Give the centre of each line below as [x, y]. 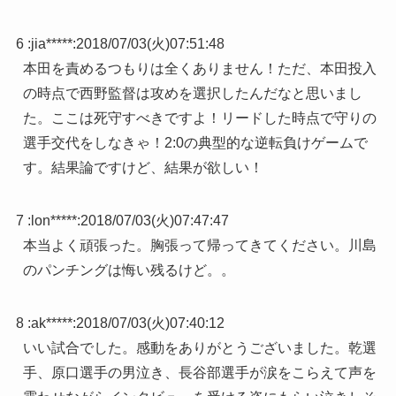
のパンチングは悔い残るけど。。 [129, 270]
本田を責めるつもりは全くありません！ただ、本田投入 [199, 69]
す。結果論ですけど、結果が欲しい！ [143, 168]
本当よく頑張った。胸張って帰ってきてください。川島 [199, 246]
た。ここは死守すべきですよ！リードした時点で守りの [199, 118]
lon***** [53, 221]
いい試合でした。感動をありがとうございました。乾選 [199, 348]
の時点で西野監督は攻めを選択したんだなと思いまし [192, 94]
